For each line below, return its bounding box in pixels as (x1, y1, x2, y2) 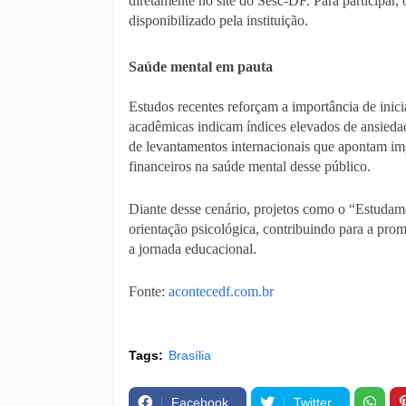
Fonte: (129, 284, 169, 299)
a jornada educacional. (129, 241, 256, 256)
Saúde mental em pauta (129, 59, 273, 74)
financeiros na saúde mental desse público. (129, 159, 371, 174)
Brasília (169, 348, 211, 362)
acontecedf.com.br (169, 284, 274, 299)
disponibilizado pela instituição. (129, 13, 308, 28)
